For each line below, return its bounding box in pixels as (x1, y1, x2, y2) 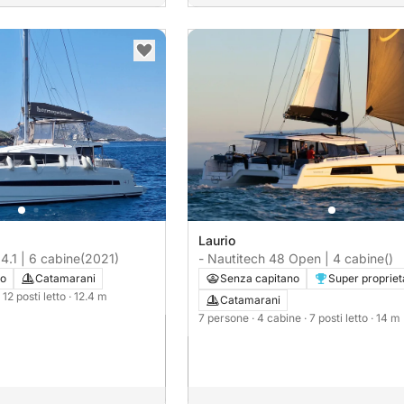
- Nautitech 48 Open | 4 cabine (198, 251, 384, 267)
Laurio (198, 233, 235, 249)
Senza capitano (220, 271, 299, 286)
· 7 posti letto (304, 311, 371, 326)
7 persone (198, 311, 252, 326)
